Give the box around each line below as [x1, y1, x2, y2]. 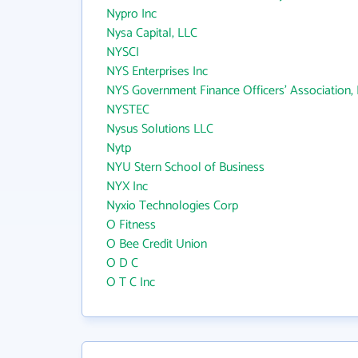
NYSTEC [106, 99, 149, 121]
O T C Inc [106, 272, 155, 293]
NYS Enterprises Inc [106, 61, 208, 82]
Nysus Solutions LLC [106, 118, 213, 140]
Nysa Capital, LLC [106, 22, 197, 44]
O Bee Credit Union [106, 233, 207, 255]
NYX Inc [106, 176, 148, 197]
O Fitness [106, 214, 156, 236]
